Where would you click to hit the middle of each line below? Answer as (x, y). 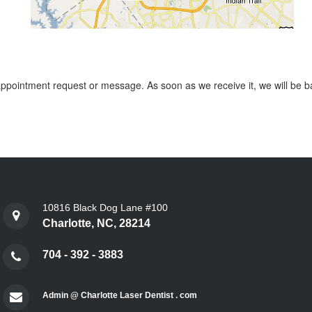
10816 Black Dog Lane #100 (105, 207)
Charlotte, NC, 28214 (96, 223)
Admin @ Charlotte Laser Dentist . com (120, 295)
